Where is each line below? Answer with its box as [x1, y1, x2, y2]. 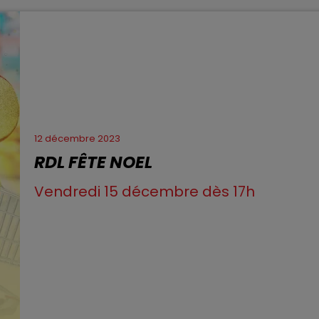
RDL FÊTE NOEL [34, 150, 153, 174]
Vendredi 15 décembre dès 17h [34, 181, 256, 202]
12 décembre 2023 [34, 131, 121, 145]
